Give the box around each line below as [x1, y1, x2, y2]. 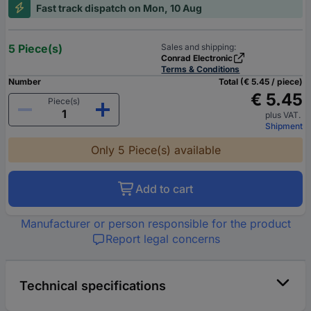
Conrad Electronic [161, 52, 233, 63]
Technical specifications [19, 278, 166, 293]
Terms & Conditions [161, 63, 240, 74]
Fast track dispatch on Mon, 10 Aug [36, 1, 202, 14]
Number [8, 76, 41, 87]
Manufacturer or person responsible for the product [20, 216, 291, 230]
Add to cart [135, 181, 193, 196]
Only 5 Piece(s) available [90, 142, 221, 157]
